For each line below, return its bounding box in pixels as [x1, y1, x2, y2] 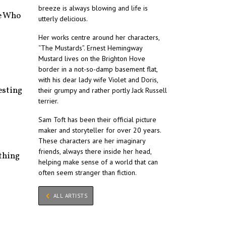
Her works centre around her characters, [38, 33, 159, 42]
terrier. [38, 96, 59, 106]
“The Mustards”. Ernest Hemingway [38, 43, 142, 53]
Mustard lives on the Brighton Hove [38, 54, 145, 64]
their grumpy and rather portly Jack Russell [38, 86, 167, 95]
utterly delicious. [38, 14, 88, 24]
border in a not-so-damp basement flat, [38, 65, 157, 74]
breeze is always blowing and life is [38, 4, 148, 13]
